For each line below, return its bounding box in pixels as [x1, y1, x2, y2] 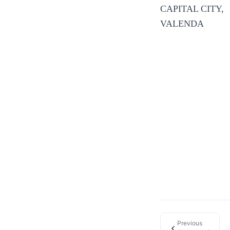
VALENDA [160, 18, 204, 29]
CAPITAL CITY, [160, 4, 224, 14]
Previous [177, 219, 202, 227]
